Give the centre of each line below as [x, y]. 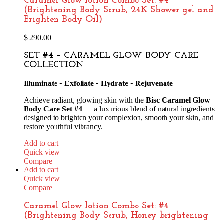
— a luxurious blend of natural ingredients [148, 109]
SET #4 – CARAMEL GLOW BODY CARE [111, 56]
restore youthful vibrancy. [63, 126]
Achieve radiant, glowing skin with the [85, 100]
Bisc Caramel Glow [178, 100]
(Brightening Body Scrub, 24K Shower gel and [119, 10]
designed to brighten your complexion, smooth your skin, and [119, 117]
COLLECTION [54, 65]
